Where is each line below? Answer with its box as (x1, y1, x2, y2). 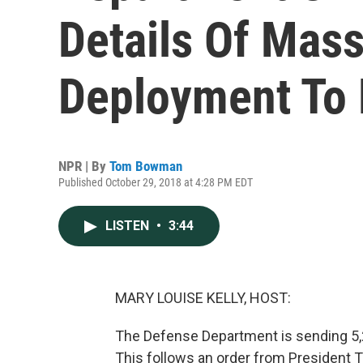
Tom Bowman (109, 158, 182, 174)
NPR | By (58, 158, 109, 174)
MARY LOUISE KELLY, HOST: (115, 289, 291, 306)
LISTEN (105, 218, 152, 233)
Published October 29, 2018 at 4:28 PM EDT (58, 176, 253, 189)
